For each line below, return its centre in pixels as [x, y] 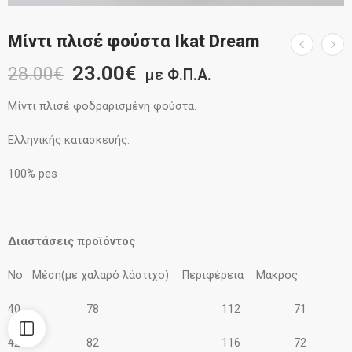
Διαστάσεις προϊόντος [71, 242]
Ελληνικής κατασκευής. [69, 141]
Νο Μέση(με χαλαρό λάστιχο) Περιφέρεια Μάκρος [153, 276]
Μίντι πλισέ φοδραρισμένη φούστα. [102, 107]
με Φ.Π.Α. [178, 75]
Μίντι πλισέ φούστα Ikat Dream [134, 42]
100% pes [33, 174]
